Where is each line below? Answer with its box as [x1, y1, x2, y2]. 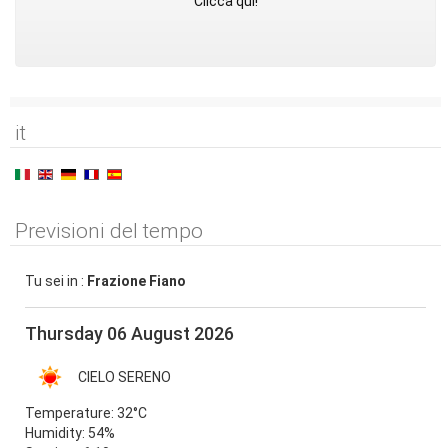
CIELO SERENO [78, 369, 171, 386]
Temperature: [25, 405, 117, 422]
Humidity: [25, 425, 88, 442]
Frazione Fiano [87, 273, 186, 290]
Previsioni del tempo [15, 219, 203, 244]
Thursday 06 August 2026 [25, 323, 234, 345]
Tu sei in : [25, 273, 87, 290]
